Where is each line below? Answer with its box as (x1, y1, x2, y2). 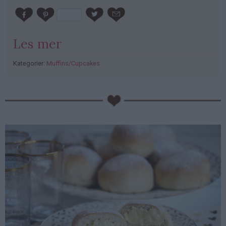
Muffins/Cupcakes (46, 60, 100, 68)
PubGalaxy (5, 93, 42, 103)
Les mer (13, 35, 62, 52)
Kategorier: (13, 60, 46, 68)
